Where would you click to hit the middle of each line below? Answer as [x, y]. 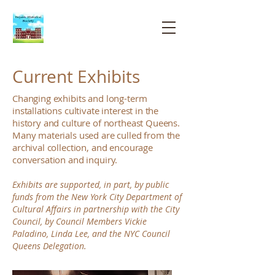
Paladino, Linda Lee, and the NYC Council [91, 234]
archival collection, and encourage [83, 147]
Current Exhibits [76, 76]
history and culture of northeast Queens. [96, 123]
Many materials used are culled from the [96, 135]
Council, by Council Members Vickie [79, 221]
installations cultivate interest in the [86, 110]
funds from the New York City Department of [97, 197]
